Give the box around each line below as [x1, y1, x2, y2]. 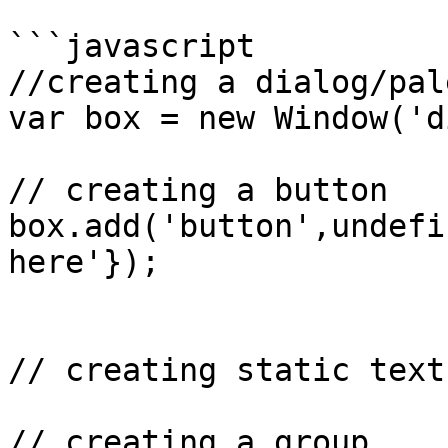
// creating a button [8, 172, 388, 208]
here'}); [8, 244, 160, 280]
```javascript [8, 28, 255, 64]
